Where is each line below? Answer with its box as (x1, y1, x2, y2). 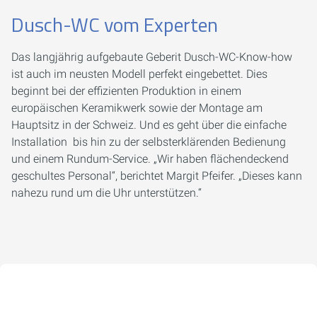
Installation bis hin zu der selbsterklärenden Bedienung (11, 135, 286, 149)
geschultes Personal (11, 169, 112, 183)
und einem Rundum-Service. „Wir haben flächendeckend (11, 152, 289, 166)
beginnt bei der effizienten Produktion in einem (11, 84, 241, 98)
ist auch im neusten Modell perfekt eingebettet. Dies (11, 67, 267, 81)
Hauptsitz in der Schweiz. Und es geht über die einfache (11, 118, 287, 132)
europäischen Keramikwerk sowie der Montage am (11, 101, 263, 115)
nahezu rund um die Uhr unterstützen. (11, 186, 198, 200)
